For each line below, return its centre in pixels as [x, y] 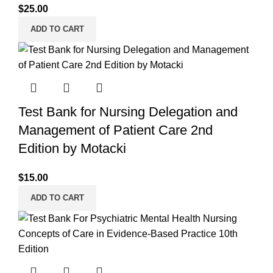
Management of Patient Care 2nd [115, 130]
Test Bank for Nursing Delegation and [128, 112]
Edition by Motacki [72, 149]
